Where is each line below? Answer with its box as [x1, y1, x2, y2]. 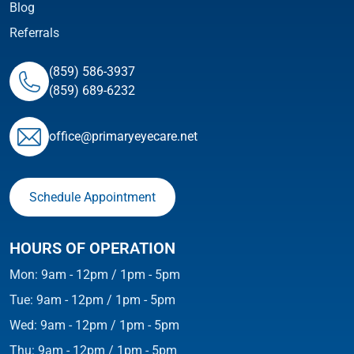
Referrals [9, 24, 59, 40]
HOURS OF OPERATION [9, 238, 175, 258]
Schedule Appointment [29, 189, 156, 205]
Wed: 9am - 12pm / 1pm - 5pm [9, 317, 179, 333]
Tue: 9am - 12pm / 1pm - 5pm [9, 292, 175, 307]
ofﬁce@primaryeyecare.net [49, 128, 198, 144]
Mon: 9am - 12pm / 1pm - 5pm [9, 266, 180, 282]
